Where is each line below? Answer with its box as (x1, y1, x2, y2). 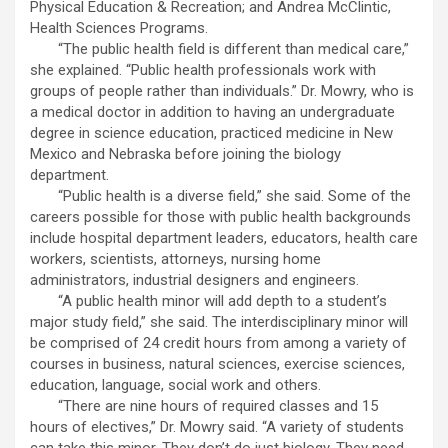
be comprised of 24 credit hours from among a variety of (30, 334, 407, 353)
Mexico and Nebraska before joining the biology (30, 145, 341, 164)
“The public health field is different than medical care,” (30, 40, 409, 59)
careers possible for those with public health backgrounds (30, 208, 411, 227)
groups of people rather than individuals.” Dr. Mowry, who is (30, 82, 414, 101)
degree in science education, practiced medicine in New (30, 124, 393, 143)
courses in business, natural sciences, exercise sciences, (30, 355, 405, 374)
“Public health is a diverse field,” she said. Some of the (30, 187, 411, 206)
